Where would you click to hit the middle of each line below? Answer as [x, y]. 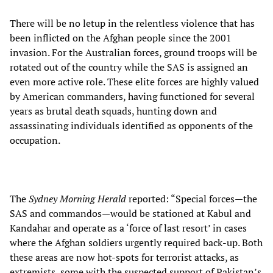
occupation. [35, 140]
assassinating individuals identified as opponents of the [131, 125]
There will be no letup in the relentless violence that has [132, 23]
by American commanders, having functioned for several [132, 96]
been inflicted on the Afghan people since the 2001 [121, 37]
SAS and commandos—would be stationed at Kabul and [130, 213]
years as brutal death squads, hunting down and [113, 111]
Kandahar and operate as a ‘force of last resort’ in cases [128, 228]
